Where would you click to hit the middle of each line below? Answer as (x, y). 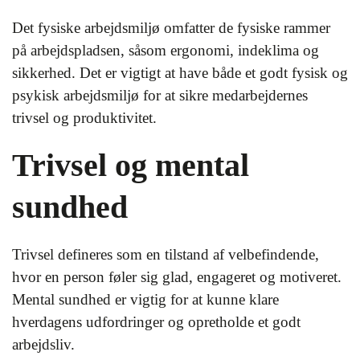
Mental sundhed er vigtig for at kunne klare (145, 299)
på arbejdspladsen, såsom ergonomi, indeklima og (166, 50)
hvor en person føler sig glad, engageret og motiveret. (177, 277)
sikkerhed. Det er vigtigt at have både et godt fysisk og (180, 73)
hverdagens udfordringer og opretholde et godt (156, 322)
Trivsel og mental (131, 165)
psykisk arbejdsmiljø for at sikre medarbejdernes (160, 95)
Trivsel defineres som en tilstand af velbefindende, (166, 254)
